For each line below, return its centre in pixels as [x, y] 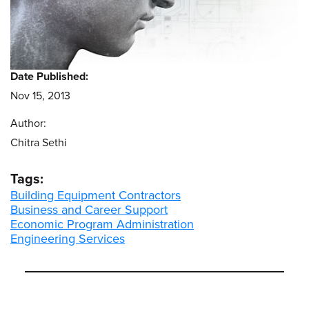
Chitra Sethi [39, 143]
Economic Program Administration [102, 225]
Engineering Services [68, 239]
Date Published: [49, 77]
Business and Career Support [89, 210]
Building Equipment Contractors [96, 196]
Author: [28, 124]
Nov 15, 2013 [40, 96]
